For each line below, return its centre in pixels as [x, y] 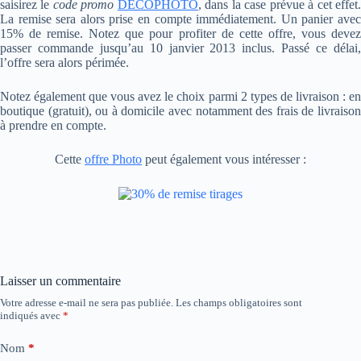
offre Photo [113, 159]
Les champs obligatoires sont [239, 303]
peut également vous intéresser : [224, 159]
